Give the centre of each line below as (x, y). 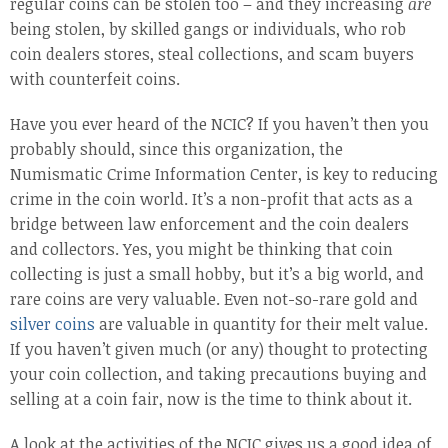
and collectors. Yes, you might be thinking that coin (201, 249)
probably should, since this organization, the (176, 149)
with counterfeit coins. (95, 79)
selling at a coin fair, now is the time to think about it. (211, 399)
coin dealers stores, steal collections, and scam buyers (212, 54)
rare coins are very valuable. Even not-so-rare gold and (214, 299)
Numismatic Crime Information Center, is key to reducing (224, 174)
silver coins (52, 324)
